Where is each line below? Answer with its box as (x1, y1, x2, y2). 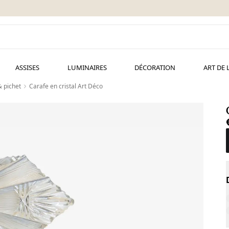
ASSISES (15, 63, 39, 72)
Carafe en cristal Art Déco (29, 82, 103, 90)
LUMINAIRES (67, 63, 107, 72)
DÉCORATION (134, 63, 176, 72)
